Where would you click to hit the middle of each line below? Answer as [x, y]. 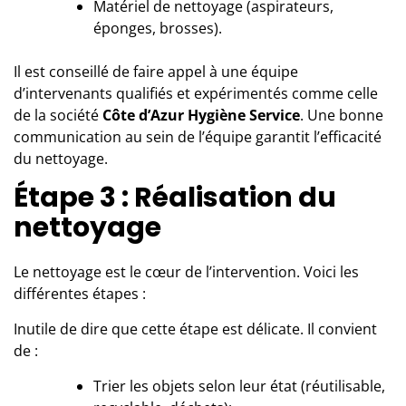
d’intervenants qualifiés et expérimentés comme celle [196, 93]
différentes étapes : [80, 293]
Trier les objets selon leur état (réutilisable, [239, 386]
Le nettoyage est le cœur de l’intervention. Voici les [186, 271]
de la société [58, 115]
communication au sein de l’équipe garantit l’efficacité [198, 136]
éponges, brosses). [158, 28]
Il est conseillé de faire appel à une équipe [156, 71]
